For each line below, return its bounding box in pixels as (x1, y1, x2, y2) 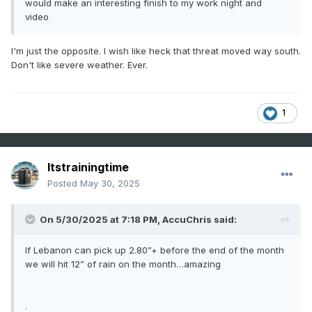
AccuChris (162, 214, 212, 226)
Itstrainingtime (47, 160, 129, 175)
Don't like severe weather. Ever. (11, 59, 150, 71)
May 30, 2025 (80, 178, 140, 189)
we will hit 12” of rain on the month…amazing (25, 258, 221, 270)
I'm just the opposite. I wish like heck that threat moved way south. (11, 45, 301, 57)
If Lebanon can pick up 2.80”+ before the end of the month (25, 244, 284, 256)
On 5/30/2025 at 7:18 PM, (40, 214, 162, 226)
